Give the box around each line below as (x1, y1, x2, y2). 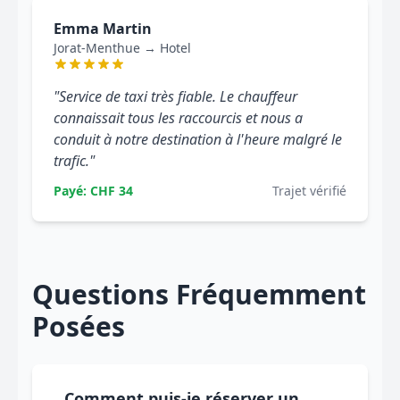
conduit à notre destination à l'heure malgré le (54, 129, 342, 149)
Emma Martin (54, 19, 152, 38)
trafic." (54, 151, 95, 171)
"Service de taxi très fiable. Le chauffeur (54, 87, 297, 106)
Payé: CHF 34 (54, 182, 133, 199)
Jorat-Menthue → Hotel (54, 39, 191, 56)
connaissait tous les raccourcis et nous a (54, 108, 303, 128)
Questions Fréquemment (32, 276, 366, 312)
